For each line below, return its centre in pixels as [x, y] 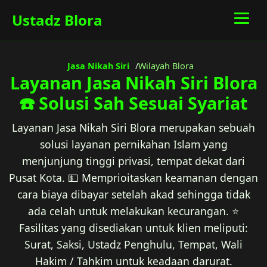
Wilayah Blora [166, 66]
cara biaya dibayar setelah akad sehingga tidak [133, 194]
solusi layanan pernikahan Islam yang [133, 144]
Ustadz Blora [57, 20]
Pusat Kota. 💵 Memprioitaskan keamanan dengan [133, 178]
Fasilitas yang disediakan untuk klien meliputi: [133, 228]
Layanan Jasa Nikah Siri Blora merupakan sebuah [133, 128]
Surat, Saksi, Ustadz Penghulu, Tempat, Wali [133, 244]
